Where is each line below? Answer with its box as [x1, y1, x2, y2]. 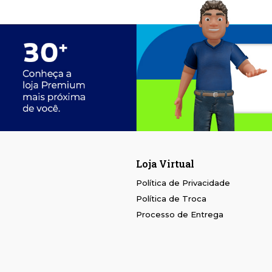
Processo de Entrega [136, 209, 223, 220]
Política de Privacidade [136, 178, 230, 188]
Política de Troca [136, 194, 206, 204]
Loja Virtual [136, 157, 194, 171]
